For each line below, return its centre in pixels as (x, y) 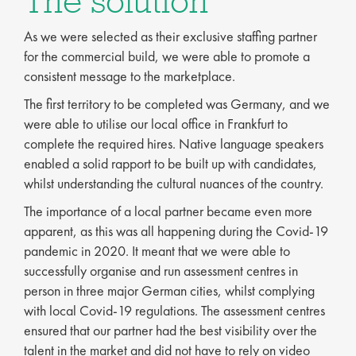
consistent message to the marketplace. (130, 76)
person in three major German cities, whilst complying (169, 290)
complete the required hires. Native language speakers (174, 143)
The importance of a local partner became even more (168, 211)
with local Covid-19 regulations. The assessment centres (174, 310)
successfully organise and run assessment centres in (161, 271)
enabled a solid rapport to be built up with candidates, (170, 163)
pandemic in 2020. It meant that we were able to (157, 251)
